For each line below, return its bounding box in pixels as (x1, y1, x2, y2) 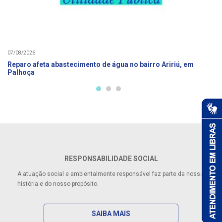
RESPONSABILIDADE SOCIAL (64, 154, 158, 163)
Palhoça (7, 68, 35, 76)
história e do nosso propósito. (17, 180, 99, 187)
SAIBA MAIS (92, 209, 130, 218)
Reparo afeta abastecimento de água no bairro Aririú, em (7, 60, 194, 68)
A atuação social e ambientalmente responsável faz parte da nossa (17, 170, 204, 177)
